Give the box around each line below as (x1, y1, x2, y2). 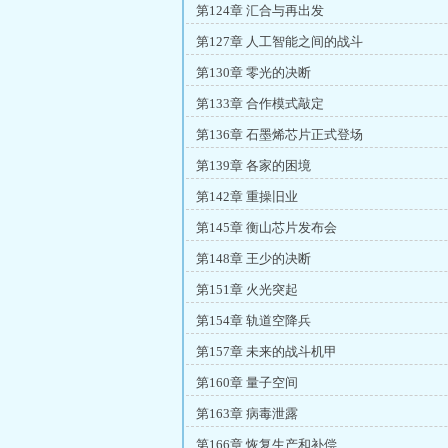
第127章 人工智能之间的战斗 (196, 34, 363, 49)
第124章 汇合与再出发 (196, 3, 324, 18)
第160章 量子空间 (196, 375, 298, 390)
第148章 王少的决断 (196, 251, 311, 266)
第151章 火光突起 (196, 282, 298, 297)
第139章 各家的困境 (196, 158, 311, 173)
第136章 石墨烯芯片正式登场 (196, 127, 363, 142)
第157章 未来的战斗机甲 (196, 344, 337, 359)
